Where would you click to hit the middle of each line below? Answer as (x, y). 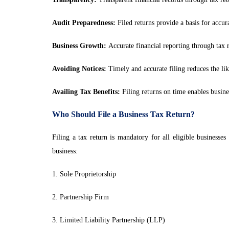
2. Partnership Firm (81, 197)
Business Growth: (79, 46)
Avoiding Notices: (79, 69)
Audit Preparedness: (84, 23)
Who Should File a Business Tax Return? (123, 114)
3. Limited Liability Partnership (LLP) (109, 220)
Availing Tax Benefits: (86, 92)
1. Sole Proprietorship (84, 174)
